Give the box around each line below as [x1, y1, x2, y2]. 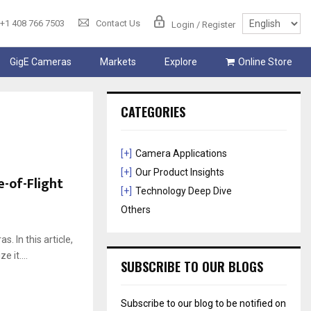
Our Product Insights [135, 167, 225, 178]
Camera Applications [135, 148, 228, 160]
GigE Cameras [9, 56, 72, 68]
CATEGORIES [121, 103, 186, 121]
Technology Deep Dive [135, 185, 233, 197]
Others [121, 204, 151, 216]
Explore [164, 56, 197, 68]
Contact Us [96, 18, 140, 29]
